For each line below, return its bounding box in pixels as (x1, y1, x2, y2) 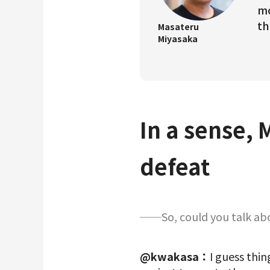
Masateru (158, 20, 199, 33)
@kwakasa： (140, 248, 210, 264)
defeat (140, 150, 210, 181)
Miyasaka (158, 33, 198, 45)
